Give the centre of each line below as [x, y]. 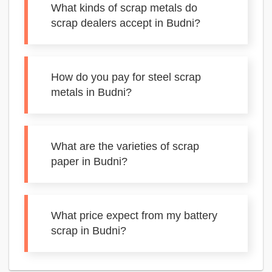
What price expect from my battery [134, 216]
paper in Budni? [89, 161]
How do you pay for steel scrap [126, 77]
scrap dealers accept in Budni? [126, 23]
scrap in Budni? [89, 231]
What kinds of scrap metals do [124, 8]
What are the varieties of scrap [125, 146]
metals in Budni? [91, 92]
